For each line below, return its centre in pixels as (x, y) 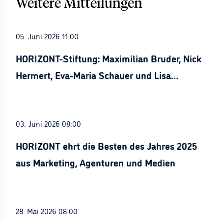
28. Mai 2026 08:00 (47, 211)
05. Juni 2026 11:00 (47, 36)
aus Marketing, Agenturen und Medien (96, 162)
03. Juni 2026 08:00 (48, 123)
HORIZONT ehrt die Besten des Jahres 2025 (107, 145)
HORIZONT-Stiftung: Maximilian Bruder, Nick (109, 58)
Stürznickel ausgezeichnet (71, 91)
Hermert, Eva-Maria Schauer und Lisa (93, 75)
